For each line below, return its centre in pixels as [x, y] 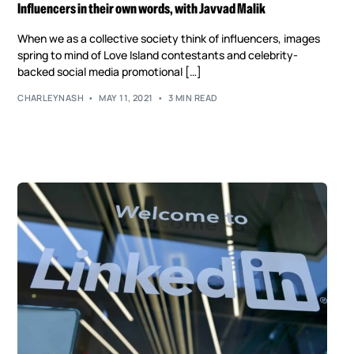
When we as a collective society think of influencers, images [169, 39]
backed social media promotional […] [110, 72]
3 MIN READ [193, 97]
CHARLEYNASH [51, 97]
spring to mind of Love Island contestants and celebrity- [158, 55]
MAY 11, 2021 [126, 97]
